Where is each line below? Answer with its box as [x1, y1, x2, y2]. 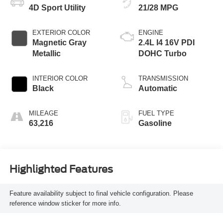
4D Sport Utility [28, 3, 86, 12]
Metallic [32, 49, 61, 58]
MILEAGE [28, 110, 58, 117]
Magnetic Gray [32, 38, 87, 47]
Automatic [138, 84, 177, 93]
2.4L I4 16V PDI [138, 38, 195, 47]
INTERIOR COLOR [32, 75, 88, 83]
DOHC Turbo [138, 49, 187, 58]
